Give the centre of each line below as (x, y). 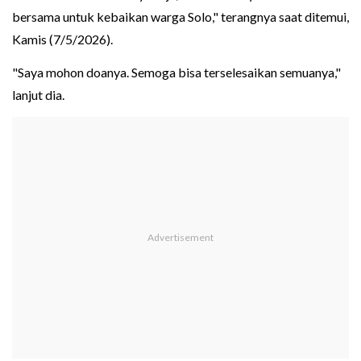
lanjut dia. (38, 95)
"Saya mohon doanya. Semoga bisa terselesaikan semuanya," (176, 73)
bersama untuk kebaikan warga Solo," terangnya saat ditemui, (180, 17)
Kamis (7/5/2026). (62, 39)
